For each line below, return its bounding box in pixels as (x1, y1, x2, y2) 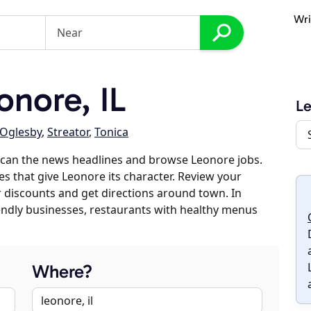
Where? (32, 261, 92, 283)
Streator (47, 124, 89, 140)
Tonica (94, 124, 128, 140)
